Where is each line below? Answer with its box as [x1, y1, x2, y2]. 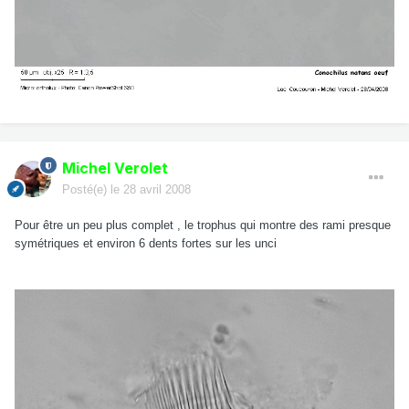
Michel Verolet [62, 159, 168, 178]
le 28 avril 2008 [110, 183, 191, 197]
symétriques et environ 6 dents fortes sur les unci [15, 236, 277, 251]
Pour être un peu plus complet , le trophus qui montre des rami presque [15, 218, 391, 233]
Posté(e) [62, 183, 110, 197]
